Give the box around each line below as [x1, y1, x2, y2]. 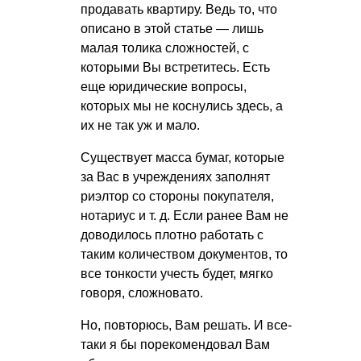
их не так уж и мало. [81, 118, 200, 132]
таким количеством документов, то [81, 247, 288, 261]
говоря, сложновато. [81, 285, 203, 300]
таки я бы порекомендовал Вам [81, 337, 270, 351]
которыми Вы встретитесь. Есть [81, 60, 270, 74]
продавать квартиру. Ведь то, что [81, 2, 277, 16]
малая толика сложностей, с [81, 40, 249, 55]
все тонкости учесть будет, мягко [81, 266, 273, 280]
